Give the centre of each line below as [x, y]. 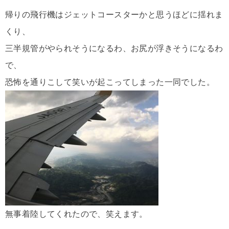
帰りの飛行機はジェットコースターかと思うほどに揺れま [114, 15]
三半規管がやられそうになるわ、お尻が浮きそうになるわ [114, 49]
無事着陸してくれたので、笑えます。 [76, 214]
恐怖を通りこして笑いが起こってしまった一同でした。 [110, 82]
